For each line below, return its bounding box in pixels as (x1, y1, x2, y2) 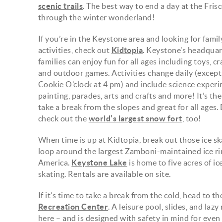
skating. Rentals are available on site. (38, 169, 171, 178)
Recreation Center (38, 202, 109, 211)
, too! (182, 113, 203, 123)
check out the (38, 113, 89, 123)
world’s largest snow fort (88, 113, 182, 123)
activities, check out (38, 45, 111, 55)
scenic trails (38, 1, 83, 10)
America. (38, 158, 72, 167)
